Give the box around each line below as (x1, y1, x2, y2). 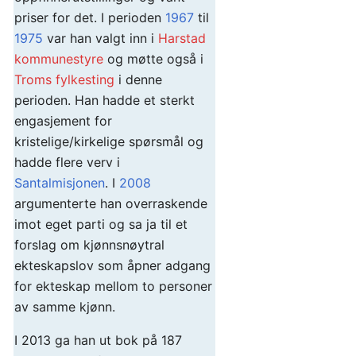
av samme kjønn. (14, 299, 115, 315)
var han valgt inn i (43, 30, 158, 47)
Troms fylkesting (14, 72, 114, 88)
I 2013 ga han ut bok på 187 (14, 332, 182, 349)
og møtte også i (103, 51, 203, 68)
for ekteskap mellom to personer (14, 278, 212, 295)
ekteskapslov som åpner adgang (14, 257, 211, 274)
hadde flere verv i (14, 154, 120, 171)
